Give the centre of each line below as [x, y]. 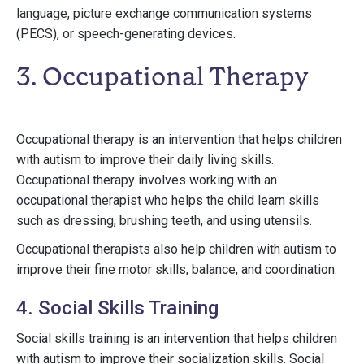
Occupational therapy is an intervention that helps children [179, 139]
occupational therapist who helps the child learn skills [168, 200]
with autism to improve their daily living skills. [145, 160]
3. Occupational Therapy [162, 76]
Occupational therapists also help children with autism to [176, 249]
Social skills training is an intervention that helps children [177, 338]
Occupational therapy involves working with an [147, 180]
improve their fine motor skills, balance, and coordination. [177, 269]
